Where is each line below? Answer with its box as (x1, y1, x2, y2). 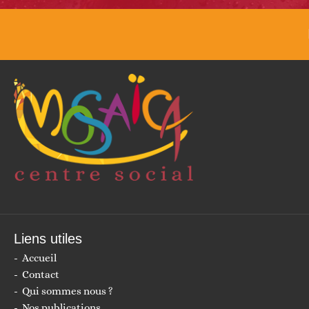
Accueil (22, 252, 57, 265)
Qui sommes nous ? (22, 285, 113, 298)
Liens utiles (14, 231, 82, 247)
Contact (22, 268, 59, 281)
